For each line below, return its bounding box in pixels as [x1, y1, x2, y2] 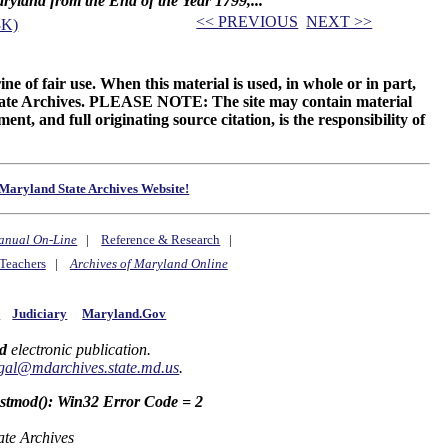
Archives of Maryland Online [69, 256, 228, 272]
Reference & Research [101, 232, 221, 248]
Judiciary [12, 305, 68, 321]
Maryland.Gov [82, 305, 167, 321]
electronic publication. [6, 341, 151, 358]
